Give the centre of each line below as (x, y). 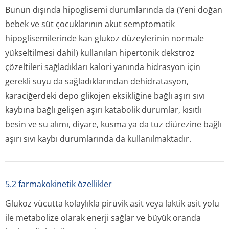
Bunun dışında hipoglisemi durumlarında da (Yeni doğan (114, 10)
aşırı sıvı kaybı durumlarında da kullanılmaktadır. (98, 139)
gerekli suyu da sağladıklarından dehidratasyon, (97, 81)
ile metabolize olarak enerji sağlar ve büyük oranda (103, 218)
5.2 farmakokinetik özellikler (59, 184)
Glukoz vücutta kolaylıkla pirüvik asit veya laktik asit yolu (112, 203)
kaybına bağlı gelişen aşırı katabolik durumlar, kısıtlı (104, 110)
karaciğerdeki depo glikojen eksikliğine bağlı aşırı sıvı (105, 96)
